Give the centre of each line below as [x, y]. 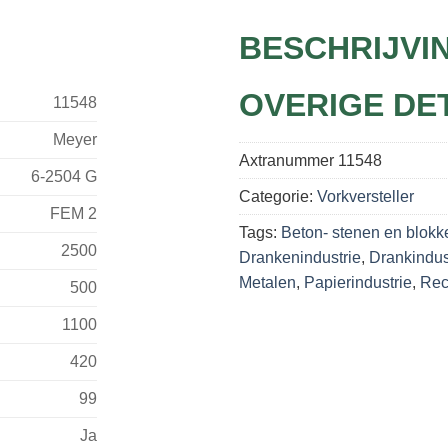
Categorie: [278, 196]
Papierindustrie [358, 282]
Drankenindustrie [300, 257]
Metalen [267, 282]
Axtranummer [288, 160]
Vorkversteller [365, 196]
